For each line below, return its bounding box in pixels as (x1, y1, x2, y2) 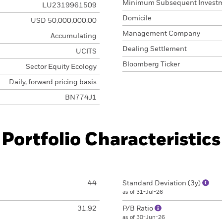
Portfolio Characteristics (1, 131, 221, 149)
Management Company (122, 30, 200, 37)
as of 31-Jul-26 (122, 189, 163, 195)
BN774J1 (64, 94, 97, 101)
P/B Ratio (122, 205, 155, 212)
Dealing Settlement (122, 46, 187, 53)
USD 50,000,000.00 (30, 17, 97, 24)
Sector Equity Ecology (25, 63, 97, 70)
